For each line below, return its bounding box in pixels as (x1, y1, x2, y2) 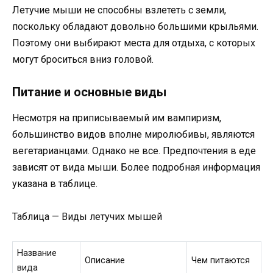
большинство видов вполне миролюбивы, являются (12, 129, 255, 140)
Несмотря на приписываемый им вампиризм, (12, 112, 221, 124)
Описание (85, 255, 126, 266)
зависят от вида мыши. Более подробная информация (12, 161, 260, 173)
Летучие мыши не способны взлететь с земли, (12, 4, 226, 16)
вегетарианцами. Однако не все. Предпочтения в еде (12, 145, 256, 157)
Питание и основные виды (12, 85, 166, 99)
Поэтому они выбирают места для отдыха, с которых (12, 37, 255, 49)
